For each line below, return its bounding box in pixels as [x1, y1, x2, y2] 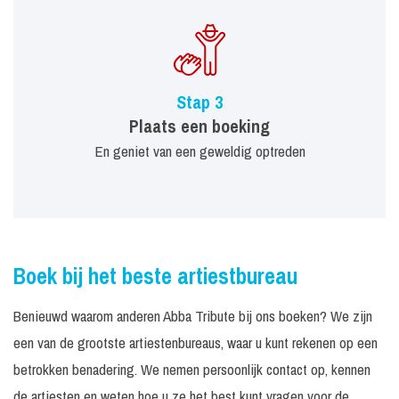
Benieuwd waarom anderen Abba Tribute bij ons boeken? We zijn [13, 305, 372, 327]
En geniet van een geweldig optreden [94, 141, 305, 162]
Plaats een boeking [129, 114, 270, 139]
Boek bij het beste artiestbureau [13, 261, 297, 292]
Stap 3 [176, 90, 223, 115]
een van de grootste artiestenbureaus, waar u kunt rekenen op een [13, 332, 378, 354]
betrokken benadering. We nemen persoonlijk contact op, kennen [13, 359, 370, 380]
